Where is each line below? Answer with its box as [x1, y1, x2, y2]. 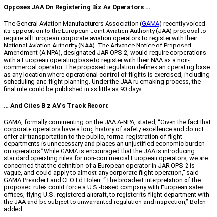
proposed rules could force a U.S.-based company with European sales [4, 183, 204, 191]
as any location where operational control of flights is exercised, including [4, 71, 210, 78]
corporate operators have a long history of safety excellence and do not [4, 125, 204, 133]
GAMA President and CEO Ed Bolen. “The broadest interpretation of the [4, 176, 201, 184]
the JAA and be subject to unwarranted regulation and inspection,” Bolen [4, 198, 206, 205]
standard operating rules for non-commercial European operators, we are [4, 154, 208, 162]
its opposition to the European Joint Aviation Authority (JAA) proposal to [4, 27, 206, 35]
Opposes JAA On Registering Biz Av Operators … [4, 3, 150, 11]
